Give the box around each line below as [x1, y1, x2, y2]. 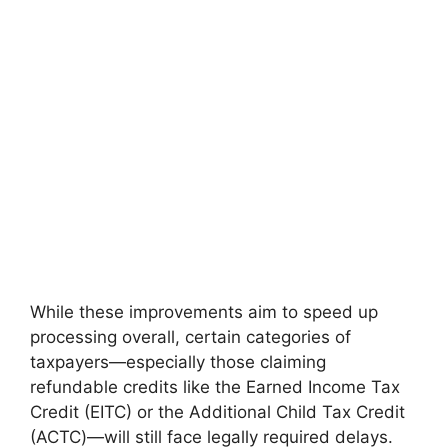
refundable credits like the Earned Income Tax [30, 376, 400, 397]
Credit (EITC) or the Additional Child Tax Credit [30, 401, 405, 422]
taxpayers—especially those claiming [30, 351, 326, 372]
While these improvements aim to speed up [30, 301, 378, 322]
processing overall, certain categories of [30, 326, 351, 347]
